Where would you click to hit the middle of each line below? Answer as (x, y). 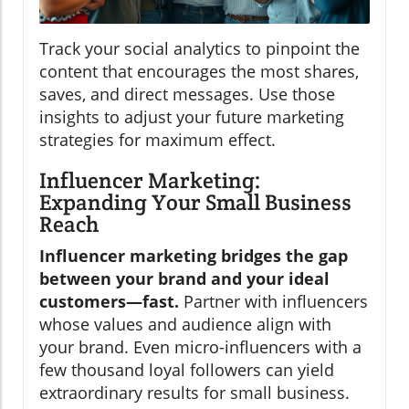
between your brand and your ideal (184, 279)
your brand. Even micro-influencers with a (200, 347)
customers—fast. (109, 302)
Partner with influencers (273, 302)
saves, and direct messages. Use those (187, 94)
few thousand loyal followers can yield (187, 370)
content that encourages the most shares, (199, 72)
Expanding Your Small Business (195, 203)
